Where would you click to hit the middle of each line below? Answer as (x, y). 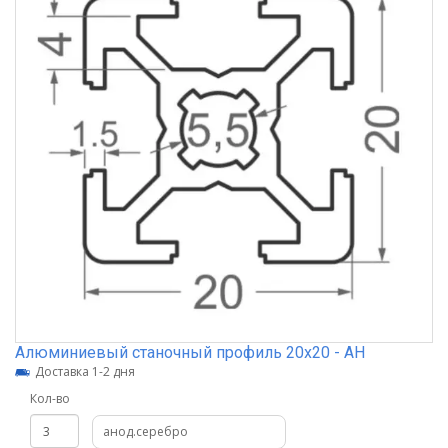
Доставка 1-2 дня (85, 371)
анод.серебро (145, 431)
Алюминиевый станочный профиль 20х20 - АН (190, 352)
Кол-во (50, 398)
